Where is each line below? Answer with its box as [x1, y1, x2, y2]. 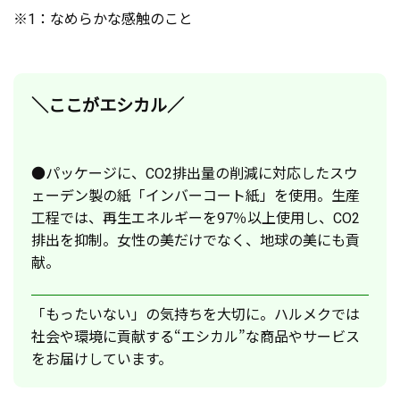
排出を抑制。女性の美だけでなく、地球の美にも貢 [31, 229, 360, 251]
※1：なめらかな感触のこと [13, 7, 193, 29]
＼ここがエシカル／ [31, 92, 184, 118]
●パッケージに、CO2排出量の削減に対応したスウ [31, 162, 358, 184]
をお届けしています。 [31, 347, 172, 370]
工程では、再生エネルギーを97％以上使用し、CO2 [31, 206, 360, 229]
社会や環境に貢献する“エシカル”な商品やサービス [31, 325, 360, 347]
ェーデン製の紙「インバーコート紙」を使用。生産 [31, 184, 360, 206]
